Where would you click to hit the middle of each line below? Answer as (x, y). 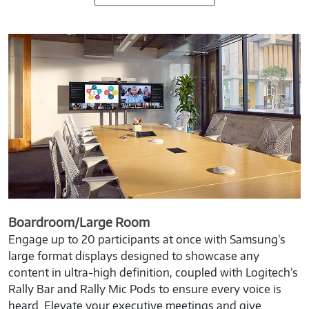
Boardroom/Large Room (79, 221)
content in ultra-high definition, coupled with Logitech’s (153, 272)
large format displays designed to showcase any (134, 256)
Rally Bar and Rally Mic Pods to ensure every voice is (145, 289)
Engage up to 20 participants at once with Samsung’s (147, 239)
